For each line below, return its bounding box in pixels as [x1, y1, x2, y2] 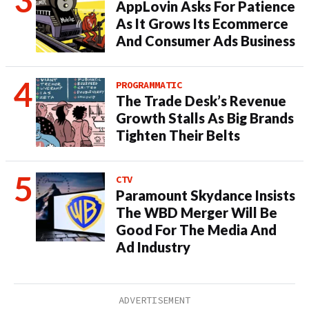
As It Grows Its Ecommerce [116, 15, 288, 32]
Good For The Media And [116, 221, 277, 238]
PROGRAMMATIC [116, 79, 182, 91]
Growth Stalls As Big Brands [116, 110, 294, 126]
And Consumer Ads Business [116, 32, 295, 49]
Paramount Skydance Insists [116, 187, 295, 203]
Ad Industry [116, 239, 190, 255]
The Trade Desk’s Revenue [116, 92, 286, 109]
